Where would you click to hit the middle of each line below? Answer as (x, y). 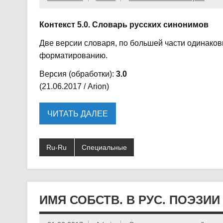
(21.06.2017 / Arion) (74, 86)
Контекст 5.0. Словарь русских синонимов (124, 24)
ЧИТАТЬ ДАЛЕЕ (77, 113)
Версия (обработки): (77, 74)
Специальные (104, 147)
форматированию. (73, 55)
